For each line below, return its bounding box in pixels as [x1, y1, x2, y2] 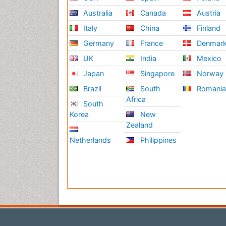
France [138, 39, 163, 48]
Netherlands [70, 136, 111, 145]
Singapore [138, 69, 175, 78]
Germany [81, 39, 115, 48]
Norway [195, 69, 224, 78]
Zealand [126, 121, 153, 130]
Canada [138, 9, 166, 18]
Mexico [195, 54, 222, 63]
